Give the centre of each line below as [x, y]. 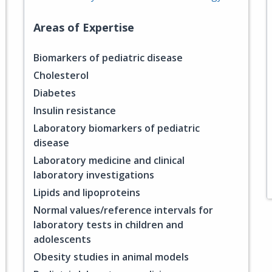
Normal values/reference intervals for [123, 210]
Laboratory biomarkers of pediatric [117, 128]
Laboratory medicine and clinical [109, 160]
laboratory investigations [94, 175]
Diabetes [55, 93]
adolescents [62, 239]
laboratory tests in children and [108, 225]
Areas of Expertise [84, 27]
